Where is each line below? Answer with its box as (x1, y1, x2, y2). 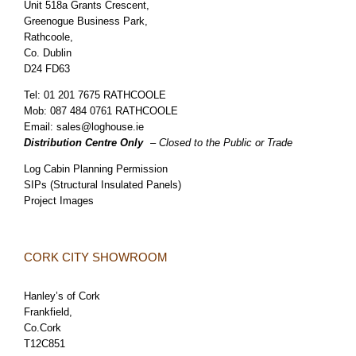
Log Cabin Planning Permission (24, 162, 168, 175)
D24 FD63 (24, 62, 70, 75)
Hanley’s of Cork (24, 289, 100, 302)
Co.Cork (24, 321, 61, 334)
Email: (24, 120, 56, 133)
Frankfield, (24, 305, 72, 318)
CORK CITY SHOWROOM (24, 250, 168, 264)
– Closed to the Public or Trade (147, 136, 292, 149)
